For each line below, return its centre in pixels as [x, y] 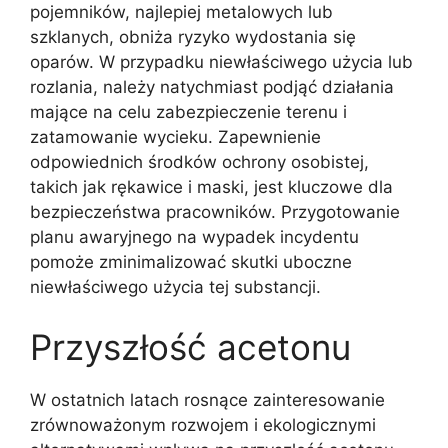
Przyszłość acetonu [190, 346]
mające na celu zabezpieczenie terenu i [188, 112]
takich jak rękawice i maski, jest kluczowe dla [211, 187]
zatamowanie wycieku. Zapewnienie [175, 137]
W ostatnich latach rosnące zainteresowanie [207, 399]
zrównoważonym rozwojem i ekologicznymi [203, 424]
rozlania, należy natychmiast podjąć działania [212, 87]
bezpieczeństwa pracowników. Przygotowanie [215, 212]
